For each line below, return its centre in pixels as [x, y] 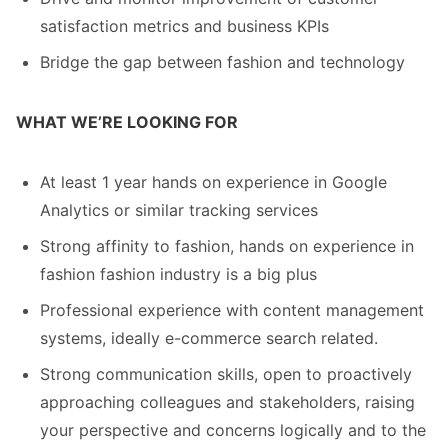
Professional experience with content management [232, 310]
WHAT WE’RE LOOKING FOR [127, 122]
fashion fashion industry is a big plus [178, 274]
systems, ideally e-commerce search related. [209, 338]
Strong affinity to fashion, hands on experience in [227, 246]
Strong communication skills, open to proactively [226, 374]
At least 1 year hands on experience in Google [213, 182]
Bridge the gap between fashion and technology [222, 62]
